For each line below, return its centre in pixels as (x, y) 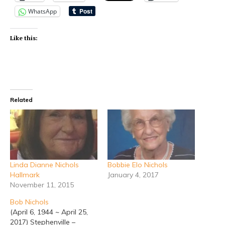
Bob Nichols (29, 202)
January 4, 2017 (133, 175)
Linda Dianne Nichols (44, 164)
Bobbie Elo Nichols (138, 164)
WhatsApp (42, 12)
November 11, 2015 (42, 185)
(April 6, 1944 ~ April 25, (49, 212)
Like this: (24, 38)
